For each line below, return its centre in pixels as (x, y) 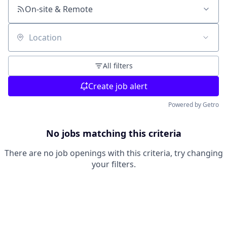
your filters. (113, 164)
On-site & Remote (59, 9)
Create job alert (118, 86)
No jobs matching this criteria (113, 133)
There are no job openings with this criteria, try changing (113, 153)
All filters (118, 66)
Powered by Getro (194, 105)
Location (24, 42)
